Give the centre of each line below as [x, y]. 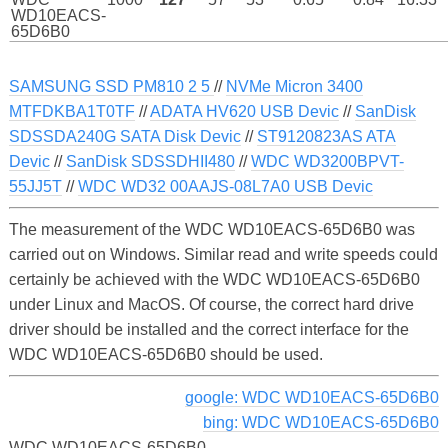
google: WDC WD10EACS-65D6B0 [312, 397]
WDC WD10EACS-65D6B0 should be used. [165, 354]
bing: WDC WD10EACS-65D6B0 [321, 422]
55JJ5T [35, 186]
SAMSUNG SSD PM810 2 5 [111, 86]
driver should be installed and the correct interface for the [208, 329]
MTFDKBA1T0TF [71, 111]
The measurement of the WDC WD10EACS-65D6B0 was [211, 229]
